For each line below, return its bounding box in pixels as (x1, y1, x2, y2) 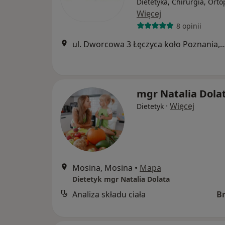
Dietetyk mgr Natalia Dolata (72, 174, 170, 184)
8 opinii (176, 21, 201, 31)
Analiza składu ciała (72, 189, 146, 200)
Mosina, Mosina (72, 162, 133, 174)
